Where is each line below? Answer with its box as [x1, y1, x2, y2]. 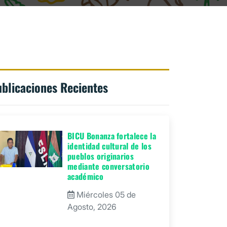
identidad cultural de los [67, 139, 152, 152]
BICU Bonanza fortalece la [67, 129, 157, 142]
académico [67, 170, 103, 182]
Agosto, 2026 [67, 201, 117, 212]
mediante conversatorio [67, 160, 150, 172]
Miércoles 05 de [74, 189, 136, 200]
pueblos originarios [67, 149, 134, 162]
